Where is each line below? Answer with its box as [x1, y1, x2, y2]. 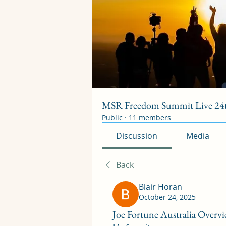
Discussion [116, 130, 158, 141]
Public [102, 112, 123, 122]
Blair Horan [139, 181, 182, 192]
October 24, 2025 [139, 192, 196, 202]
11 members [129, 112, 171, 122]
